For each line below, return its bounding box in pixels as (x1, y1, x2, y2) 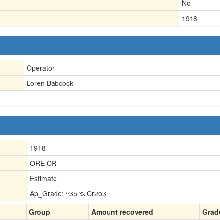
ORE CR (30, 158, 56, 168)
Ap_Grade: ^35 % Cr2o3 (30, 188, 106, 198)
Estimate (30, 173, 57, 183)
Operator (27, 62, 55, 73)
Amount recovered (91, 206, 153, 217)
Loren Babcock (27, 78, 73, 88)
